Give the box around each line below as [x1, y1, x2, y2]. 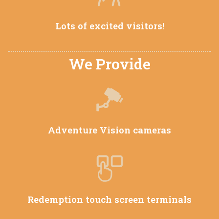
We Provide [68, 54, 151, 73]
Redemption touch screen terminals [27, 193, 192, 205]
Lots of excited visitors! [55, 19, 164, 32]
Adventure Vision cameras [48, 124, 171, 136]
